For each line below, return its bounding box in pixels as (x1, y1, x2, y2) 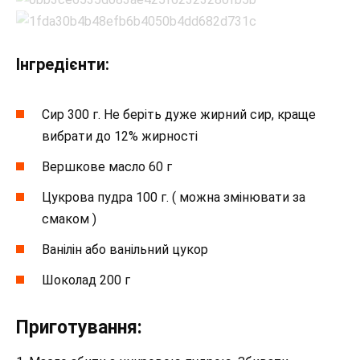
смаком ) (42, 211, 96, 227)
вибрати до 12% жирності (42, 128, 198, 144)
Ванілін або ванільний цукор (42, 242, 208, 258)
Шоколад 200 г (42, 272, 130, 288)
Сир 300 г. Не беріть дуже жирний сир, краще (42, 106, 316, 122)
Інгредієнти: (16, 55, 109, 75)
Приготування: (16, 317, 142, 339)
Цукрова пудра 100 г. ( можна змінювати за (42, 189, 305, 205)
